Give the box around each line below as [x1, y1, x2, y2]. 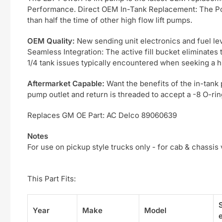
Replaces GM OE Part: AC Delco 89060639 [27, 111, 177, 120]
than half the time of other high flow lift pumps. [27, 15, 194, 25]
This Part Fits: [27, 174, 76, 183]
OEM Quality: [27, 36, 75, 46]
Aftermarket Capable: [27, 79, 105, 88]
